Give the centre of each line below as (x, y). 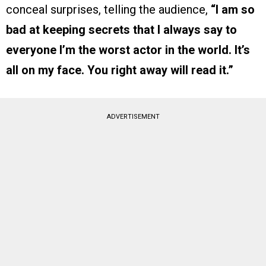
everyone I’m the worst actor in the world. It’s (128, 50)
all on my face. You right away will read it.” (120, 70)
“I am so (233, 10)
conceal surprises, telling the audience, (108, 10)
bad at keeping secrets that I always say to (121, 30)
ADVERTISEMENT (133, 117)
